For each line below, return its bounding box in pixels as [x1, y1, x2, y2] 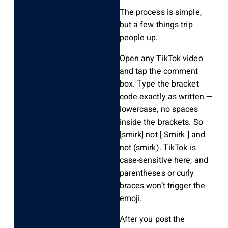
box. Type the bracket [119, 78, 199, 91]
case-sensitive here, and [119, 154, 208, 167]
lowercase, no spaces [119, 103, 198, 116]
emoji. [119, 192, 142, 205]
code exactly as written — [119, 91, 213, 103]
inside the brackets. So [119, 116, 203, 129]
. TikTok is [159, 141, 196, 154]
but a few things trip [119, 19, 193, 32]
